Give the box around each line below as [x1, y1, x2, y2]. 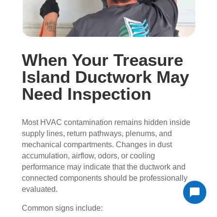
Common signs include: [21, 203, 103, 212]
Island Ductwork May [21, 67, 189, 86]
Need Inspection [21, 84, 151, 103]
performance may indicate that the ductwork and [21, 162, 186, 171]
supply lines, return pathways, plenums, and [21, 129, 172, 138]
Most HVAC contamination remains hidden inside [21, 118, 190, 126]
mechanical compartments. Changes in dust [21, 140, 172, 149]
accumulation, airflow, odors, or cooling [21, 151, 155, 160]
